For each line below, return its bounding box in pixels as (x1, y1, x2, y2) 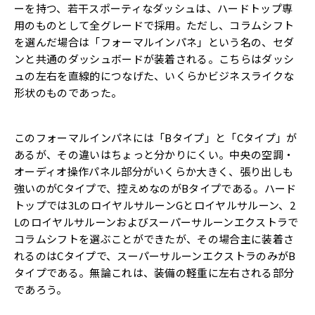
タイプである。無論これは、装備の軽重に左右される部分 (14, 264, 295, 280)
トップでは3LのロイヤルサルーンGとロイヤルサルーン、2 (14, 197, 295, 212)
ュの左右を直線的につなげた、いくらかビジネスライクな (14, 67, 295, 83)
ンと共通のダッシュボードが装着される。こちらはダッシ (14, 51, 295, 66)
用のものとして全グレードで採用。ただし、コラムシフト (14, 17, 295, 32)
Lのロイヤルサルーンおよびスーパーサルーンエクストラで (14, 214, 299, 229)
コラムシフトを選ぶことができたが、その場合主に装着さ (14, 231, 295, 246)
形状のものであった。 (14, 84, 122, 100)
